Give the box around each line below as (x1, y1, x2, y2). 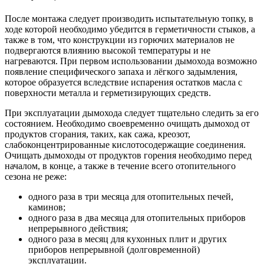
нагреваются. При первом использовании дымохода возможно (5, 56, 257, 67)
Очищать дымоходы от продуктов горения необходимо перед (5, 150, 252, 161)
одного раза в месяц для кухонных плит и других (28, 234, 227, 245)
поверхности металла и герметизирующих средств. (5, 88, 211, 98)
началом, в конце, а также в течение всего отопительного (5, 161, 236, 171)
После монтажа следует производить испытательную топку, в (5, 14, 253, 24)
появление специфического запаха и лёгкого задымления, (5, 67, 237, 77)
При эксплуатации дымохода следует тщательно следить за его (5, 108, 259, 118)
